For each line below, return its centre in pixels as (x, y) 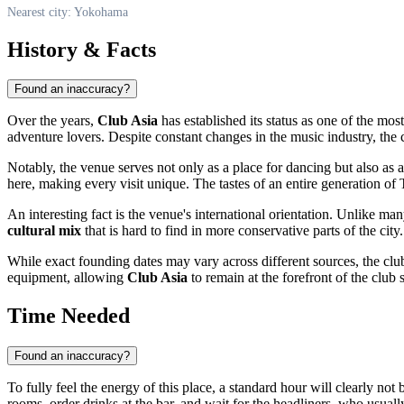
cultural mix (44, 231)
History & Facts (82, 49)
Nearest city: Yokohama (68, 12)
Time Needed (69, 316)
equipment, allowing (67, 278)
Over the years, (52, 121)
